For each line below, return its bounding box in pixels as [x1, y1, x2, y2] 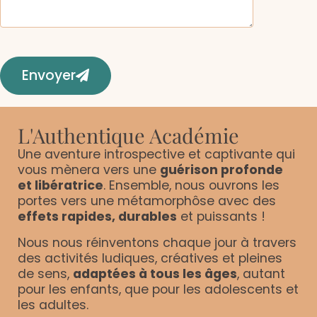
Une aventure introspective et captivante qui [18, 146, 295, 163]
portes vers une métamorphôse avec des [18, 192, 276, 210]
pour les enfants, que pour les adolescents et [18, 281, 299, 299]
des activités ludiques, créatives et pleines [18, 250, 282, 267]
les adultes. [18, 296, 88, 314]
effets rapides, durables [18, 208, 177, 226]
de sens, [18, 265, 73, 283]
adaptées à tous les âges [73, 265, 237, 283]
